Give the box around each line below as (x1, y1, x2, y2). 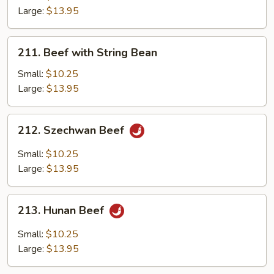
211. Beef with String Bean (18, 45, 157, 60)
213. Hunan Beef (18, 203, 107, 218)
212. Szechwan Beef (18, 123, 127, 138)
